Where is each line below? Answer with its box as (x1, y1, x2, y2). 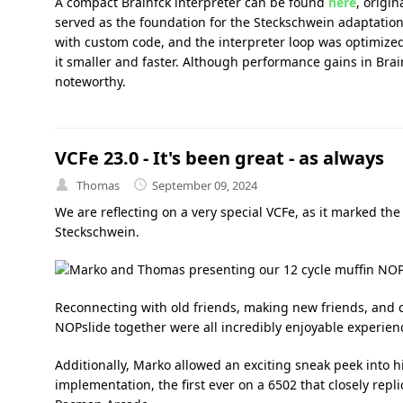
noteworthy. (54, 72, 126, 90)
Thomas (76, 176, 120, 193)
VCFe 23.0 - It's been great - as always (54, 145, 384, 170)
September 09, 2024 (151, 176, 257, 193)
